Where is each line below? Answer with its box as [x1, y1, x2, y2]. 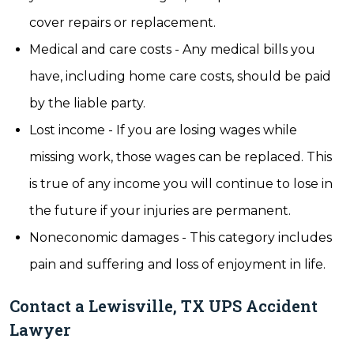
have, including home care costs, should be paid [29, 69, 331, 84]
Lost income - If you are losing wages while [29, 122, 297, 137]
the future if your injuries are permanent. [29, 203, 291, 218]
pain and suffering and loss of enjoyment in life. [29, 257, 326, 272]
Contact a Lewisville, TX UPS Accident [9, 296, 318, 316]
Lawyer [9, 319, 70, 340]
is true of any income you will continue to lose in [29, 176, 333, 191]
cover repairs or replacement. [29, 15, 216, 30]
